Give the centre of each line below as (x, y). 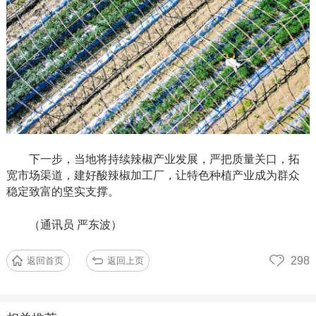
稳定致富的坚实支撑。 (62, 191)
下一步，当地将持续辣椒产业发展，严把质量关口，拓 (164, 159)
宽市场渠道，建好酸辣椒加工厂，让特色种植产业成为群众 (153, 175)
